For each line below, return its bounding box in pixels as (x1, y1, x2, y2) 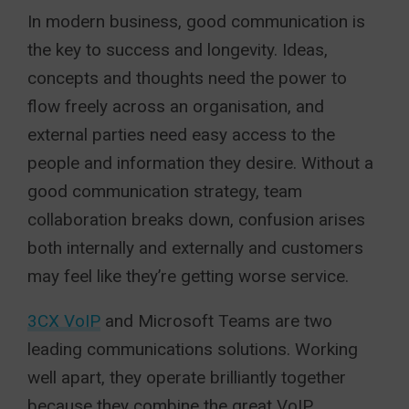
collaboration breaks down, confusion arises (27, 209, 365, 230)
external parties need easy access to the (27, 124, 335, 145)
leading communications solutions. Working (27, 339, 358, 360)
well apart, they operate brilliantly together (27, 367, 346, 388)
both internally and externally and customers (27, 237, 363, 258)
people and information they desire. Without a (27, 152, 373, 173)
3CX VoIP (27, 310, 100, 331)
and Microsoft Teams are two (100, 310, 332, 331)
